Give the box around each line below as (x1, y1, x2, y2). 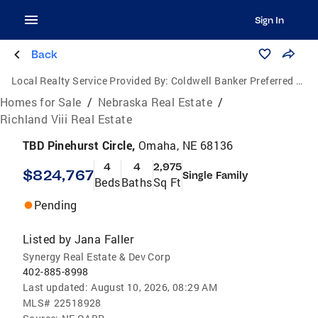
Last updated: (23, 280, 89, 294)
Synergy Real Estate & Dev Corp (23, 250, 170, 263)
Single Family (182, 169, 248, 182)
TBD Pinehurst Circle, (23, 138, 138, 153)
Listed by (23, 231, 72, 246)
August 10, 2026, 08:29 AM (91, 280, 218, 294)
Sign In (254, 14, 284, 26)
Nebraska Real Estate (98, 94, 213, 109)
